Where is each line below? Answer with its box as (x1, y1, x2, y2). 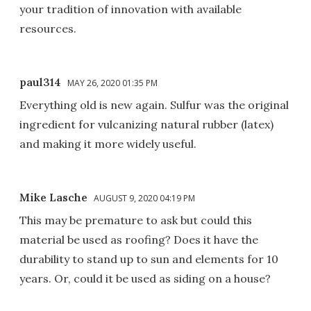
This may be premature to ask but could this (19, 212, 252, 227)
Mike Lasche (19, 190, 87, 204)
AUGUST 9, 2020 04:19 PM (94, 192, 195, 204)
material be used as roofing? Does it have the (19, 232, 258, 246)
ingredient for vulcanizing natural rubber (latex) (19, 117, 274, 131)
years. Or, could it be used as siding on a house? (19, 271, 271, 285)
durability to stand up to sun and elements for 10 (19, 251, 278, 266)
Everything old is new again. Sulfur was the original (19, 97, 289, 112)
